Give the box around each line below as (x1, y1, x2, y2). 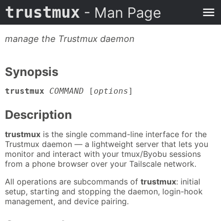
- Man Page (80, 4, 161, 21)
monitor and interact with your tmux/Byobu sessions (5, 148, 201, 159)
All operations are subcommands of (5, 176, 141, 186)
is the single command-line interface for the (40, 129, 207, 139)
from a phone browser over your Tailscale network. (5, 158, 196, 169)
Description (5, 108, 72, 122)
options (94, 86, 128, 96)
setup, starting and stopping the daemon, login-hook (5, 186, 203, 196)
